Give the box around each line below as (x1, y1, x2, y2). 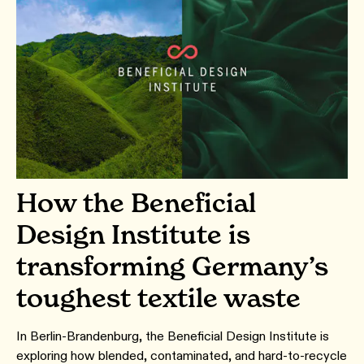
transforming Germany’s (16, 250, 328, 283)
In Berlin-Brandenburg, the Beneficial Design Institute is (16, 328, 329, 344)
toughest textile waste (16, 282, 301, 314)
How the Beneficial (16, 187, 256, 219)
